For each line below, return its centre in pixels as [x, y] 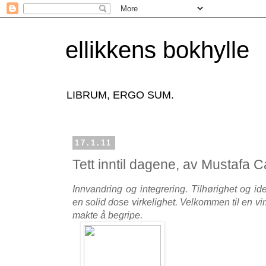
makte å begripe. [107, 215]
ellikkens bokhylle [157, 50]
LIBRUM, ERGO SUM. [120, 95]
